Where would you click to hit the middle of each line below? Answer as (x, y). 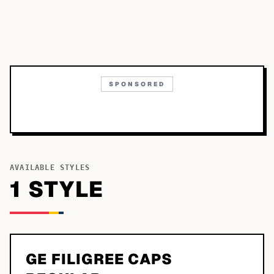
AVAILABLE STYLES (50, 168)
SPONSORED (137, 84)
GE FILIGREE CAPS (99, 259)
